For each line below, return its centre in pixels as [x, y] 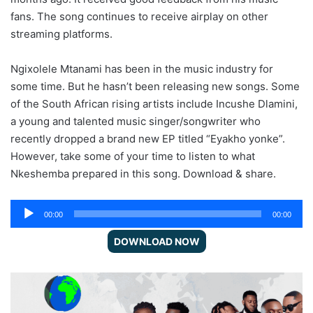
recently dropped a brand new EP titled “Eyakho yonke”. [148, 138]
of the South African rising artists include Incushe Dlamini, [154, 103]
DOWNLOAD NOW [156, 241]
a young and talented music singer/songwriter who [136, 121]
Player [26, 225]
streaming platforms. [63, 34]
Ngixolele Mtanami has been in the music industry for [142, 68]
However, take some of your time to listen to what [133, 156]
